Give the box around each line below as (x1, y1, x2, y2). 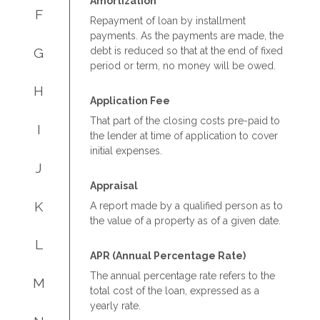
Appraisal (90, 179, 138, 191)
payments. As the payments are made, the (90, 29, 284, 41)
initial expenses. (90, 144, 162, 156)
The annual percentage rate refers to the (90, 269, 275, 281)
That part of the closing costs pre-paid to (90, 114, 280, 126)
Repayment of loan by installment (90, 14, 246, 26)
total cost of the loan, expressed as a (90, 284, 259, 296)
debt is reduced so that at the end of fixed (90, 44, 283, 56)
